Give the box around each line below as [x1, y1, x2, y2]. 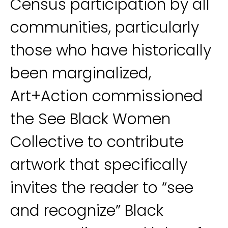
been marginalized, [10, 63, 151, 84]
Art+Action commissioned [10, 85, 203, 107]
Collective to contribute [10, 131, 184, 153]
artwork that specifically [10, 154, 187, 176]
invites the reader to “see [10, 177, 193, 198]
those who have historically [10, 40, 211, 61]
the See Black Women [10, 108, 170, 130]
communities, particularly [10, 17, 199, 38]
